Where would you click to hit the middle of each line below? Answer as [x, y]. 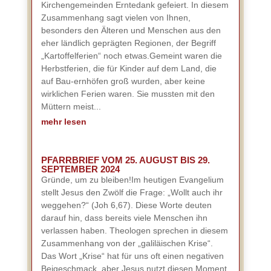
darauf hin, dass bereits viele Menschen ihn [124, 218]
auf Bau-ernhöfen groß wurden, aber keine [123, 81]
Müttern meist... [71, 106]
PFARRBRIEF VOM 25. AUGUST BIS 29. [125, 160]
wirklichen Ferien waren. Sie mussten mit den [128, 94]
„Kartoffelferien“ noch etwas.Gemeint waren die [131, 56]
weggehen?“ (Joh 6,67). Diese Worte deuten [126, 205]
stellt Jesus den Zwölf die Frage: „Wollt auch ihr [132, 192]
